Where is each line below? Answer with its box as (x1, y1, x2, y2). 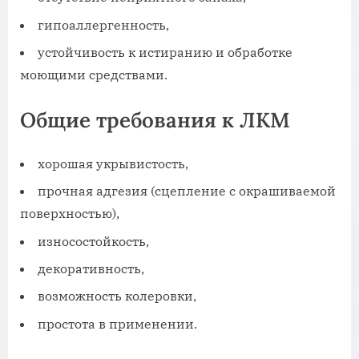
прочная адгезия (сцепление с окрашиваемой (38, 183, 336, 200)
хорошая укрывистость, (38, 155, 188, 171)
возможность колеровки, (38, 288, 196, 305)
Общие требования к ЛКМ (20, 107, 290, 134)
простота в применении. (38, 315, 197, 332)
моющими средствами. (20, 67, 167, 83)
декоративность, (38, 260, 144, 276)
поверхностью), (20, 205, 119, 222)
